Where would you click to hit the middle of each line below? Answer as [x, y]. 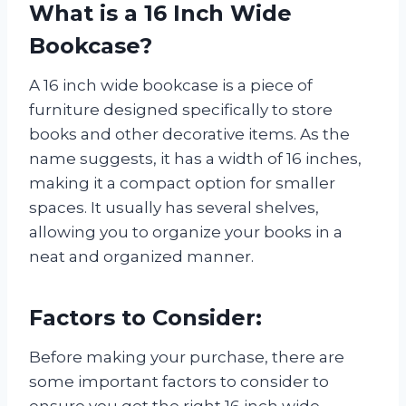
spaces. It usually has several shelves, [174, 207]
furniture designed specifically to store [181, 109]
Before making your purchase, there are [187, 357]
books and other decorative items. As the [189, 134]
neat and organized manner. [141, 256]
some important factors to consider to [179, 381]
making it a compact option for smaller [182, 183]
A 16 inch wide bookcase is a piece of [171, 85]
